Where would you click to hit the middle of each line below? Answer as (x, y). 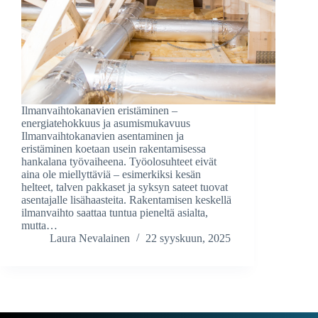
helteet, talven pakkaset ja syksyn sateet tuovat (125, 187)
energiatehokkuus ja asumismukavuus (106, 124)
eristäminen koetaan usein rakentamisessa (114, 149)
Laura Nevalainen (90, 238)
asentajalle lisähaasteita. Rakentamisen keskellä (126, 200)
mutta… (39, 226)
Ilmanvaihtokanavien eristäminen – (99, 111)
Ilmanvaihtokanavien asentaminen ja (103, 136)
